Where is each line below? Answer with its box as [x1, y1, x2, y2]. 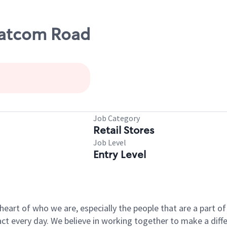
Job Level [93, 137, 126, 147]
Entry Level [93, 148, 146, 161]
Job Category [93, 113, 140, 123]
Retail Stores [93, 124, 154, 137]
